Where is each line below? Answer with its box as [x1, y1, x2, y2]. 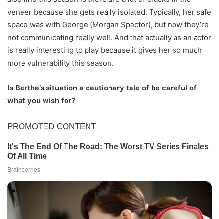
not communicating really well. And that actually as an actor [7, 33, 211, 42]
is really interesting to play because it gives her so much [7, 45, 202, 55]
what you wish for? [7, 96, 75, 105]
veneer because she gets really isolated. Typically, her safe [7, 7, 211, 17]
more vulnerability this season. [7, 58, 113, 67]
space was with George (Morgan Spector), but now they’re [7, 20, 209, 29]
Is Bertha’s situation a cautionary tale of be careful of [7, 83, 197, 92]
